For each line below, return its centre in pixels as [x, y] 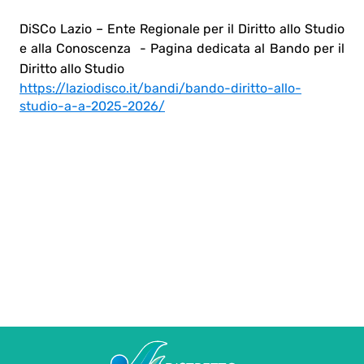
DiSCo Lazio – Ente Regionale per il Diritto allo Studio [182, 28]
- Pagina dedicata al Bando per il [238, 48]
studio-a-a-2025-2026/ [92, 106]
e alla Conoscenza [76, 48]
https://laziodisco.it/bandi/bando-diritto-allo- [160, 88]
